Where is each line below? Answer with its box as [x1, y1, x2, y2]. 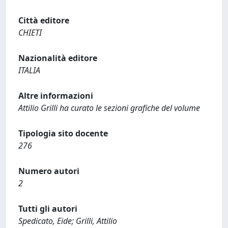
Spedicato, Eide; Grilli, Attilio [18, 215, 117, 226]
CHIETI [18, 27, 42, 38]
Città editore [18, 15, 69, 26]
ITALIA [18, 65, 40, 76]
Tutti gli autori [18, 203, 77, 214]
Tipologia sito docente [18, 128, 108, 139]
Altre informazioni [18, 90, 93, 101]
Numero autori [18, 165, 79, 177]
